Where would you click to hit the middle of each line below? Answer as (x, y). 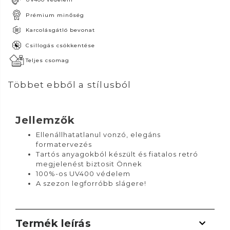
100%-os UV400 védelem (83, 173)
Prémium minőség (57, 15)
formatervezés (64, 144)
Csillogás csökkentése (62, 45)
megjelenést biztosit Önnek (89, 164)
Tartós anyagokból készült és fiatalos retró (117, 154)
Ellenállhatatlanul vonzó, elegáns (98, 134)
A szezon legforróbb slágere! (91, 183)
